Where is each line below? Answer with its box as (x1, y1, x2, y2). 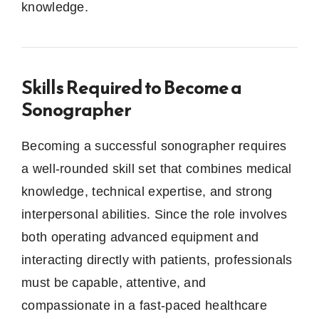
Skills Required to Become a (21, 73, 241, 101)
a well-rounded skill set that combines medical (21, 161, 292, 176)
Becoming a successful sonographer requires (21, 138, 287, 153)
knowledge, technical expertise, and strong (21, 184, 273, 199)
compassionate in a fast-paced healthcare (21, 298, 267, 313)
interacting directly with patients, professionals (21, 252, 293, 267)
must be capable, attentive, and (21, 275, 206, 290)
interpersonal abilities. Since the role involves (21, 206, 288, 221)
